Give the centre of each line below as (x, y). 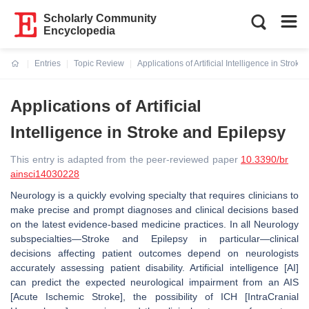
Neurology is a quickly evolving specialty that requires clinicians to (154, 195)
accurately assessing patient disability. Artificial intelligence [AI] (154, 268)
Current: (27, 72)
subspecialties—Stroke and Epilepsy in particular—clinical (154, 239)
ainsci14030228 (45, 174)
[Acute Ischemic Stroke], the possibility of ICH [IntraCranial (154, 297)
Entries (48, 63)
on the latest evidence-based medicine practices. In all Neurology (154, 224)
